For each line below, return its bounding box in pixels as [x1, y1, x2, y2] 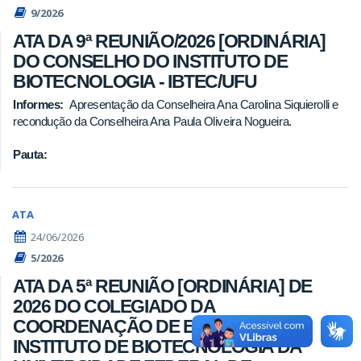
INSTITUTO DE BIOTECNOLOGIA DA [13, 336, 301, 358]
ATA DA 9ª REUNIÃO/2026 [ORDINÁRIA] [13, 31, 326, 52]
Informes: [13, 97, 64, 111]
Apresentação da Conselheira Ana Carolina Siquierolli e [69, 97, 338, 111]
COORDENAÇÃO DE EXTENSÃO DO [13, 316, 306, 338]
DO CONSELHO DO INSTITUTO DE [13, 51, 288, 73]
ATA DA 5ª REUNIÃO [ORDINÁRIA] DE [13, 276, 312, 297]
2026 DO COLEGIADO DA [13, 296, 215, 317]
